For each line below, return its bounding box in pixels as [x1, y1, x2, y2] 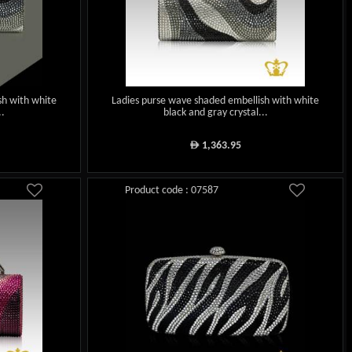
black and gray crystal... [163, 107, 268, 119]
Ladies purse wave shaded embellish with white [112, 95, 320, 108]
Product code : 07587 [125, 185, 219, 197]
